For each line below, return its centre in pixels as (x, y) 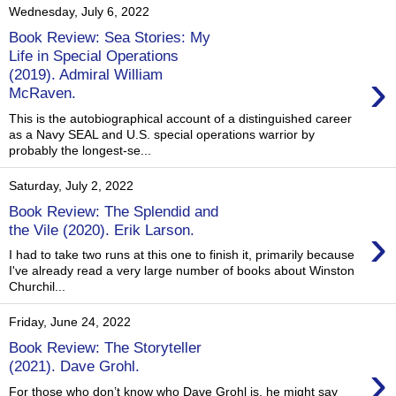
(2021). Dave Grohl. (74, 366)
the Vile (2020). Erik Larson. (102, 229)
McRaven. (42, 93)
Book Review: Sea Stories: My (110, 38)
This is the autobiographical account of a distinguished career (180, 118)
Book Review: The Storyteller (105, 347)
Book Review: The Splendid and (114, 211)
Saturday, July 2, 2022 (71, 186)
